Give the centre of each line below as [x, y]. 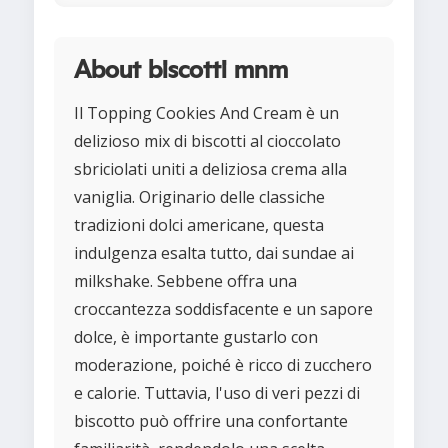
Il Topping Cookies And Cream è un [206, 113]
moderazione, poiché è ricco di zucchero [223, 365]
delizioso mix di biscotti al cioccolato [207, 141]
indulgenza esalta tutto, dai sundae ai [214, 253]
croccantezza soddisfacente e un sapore [223, 309]
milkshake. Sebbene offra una [185, 281]
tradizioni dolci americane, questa [199, 225]
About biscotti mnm [181, 71]
